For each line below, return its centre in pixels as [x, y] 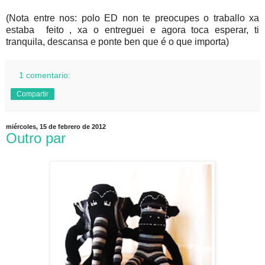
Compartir [33, 94]
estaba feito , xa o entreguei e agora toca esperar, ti [132, 30]
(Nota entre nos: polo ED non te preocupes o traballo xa [132, 18]
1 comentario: [45, 75]
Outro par [36, 138]
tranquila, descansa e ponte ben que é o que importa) [119, 42]
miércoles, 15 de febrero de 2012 [56, 127]
